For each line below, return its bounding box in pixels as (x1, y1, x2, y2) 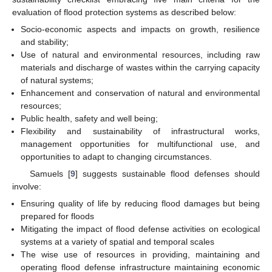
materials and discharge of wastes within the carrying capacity (21, 62, 260, 72)
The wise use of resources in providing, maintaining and (21, 250, 260, 260)
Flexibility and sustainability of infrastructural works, (21, 126, 260, 136)
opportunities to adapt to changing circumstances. (21, 151, 212, 161)
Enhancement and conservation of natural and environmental (21, 87, 260, 98)
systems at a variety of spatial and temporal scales (21, 237, 215, 247)
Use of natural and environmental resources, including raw (21, 49, 260, 59)
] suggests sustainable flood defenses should (75, 169, 260, 179)
